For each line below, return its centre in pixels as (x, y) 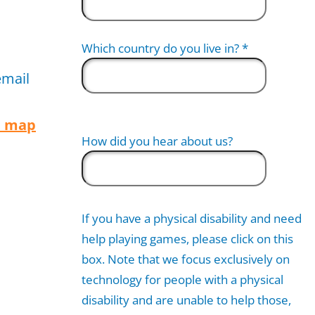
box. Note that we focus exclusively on (186, 259)
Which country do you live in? (162, 48)
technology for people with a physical (182, 279)
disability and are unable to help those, (186, 300)
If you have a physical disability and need (192, 218)
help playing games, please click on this (187, 239)
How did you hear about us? (157, 141)
